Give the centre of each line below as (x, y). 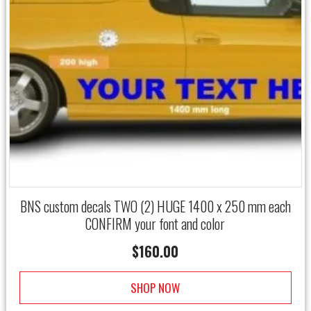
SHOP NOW (155, 287)
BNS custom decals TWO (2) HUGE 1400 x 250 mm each (155, 206)
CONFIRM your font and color (155, 223)
